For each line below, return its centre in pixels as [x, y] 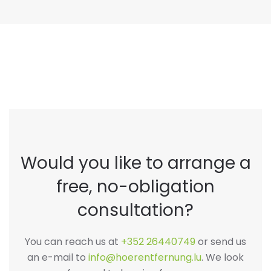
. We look [223, 258]
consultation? [135, 211]
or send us [221, 242]
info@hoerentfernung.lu [145, 258]
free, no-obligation [135, 187]
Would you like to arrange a [135, 163]
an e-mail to [58, 258]
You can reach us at [73, 242]
